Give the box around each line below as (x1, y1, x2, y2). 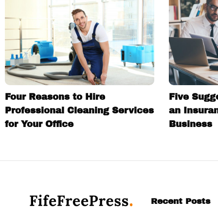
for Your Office (5, 119, 73, 129)
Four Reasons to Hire (5, 91, 105, 102)
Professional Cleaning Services (5, 105, 154, 115)
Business (168, 119, 212, 129)
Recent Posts (151, 196, 210, 206)
